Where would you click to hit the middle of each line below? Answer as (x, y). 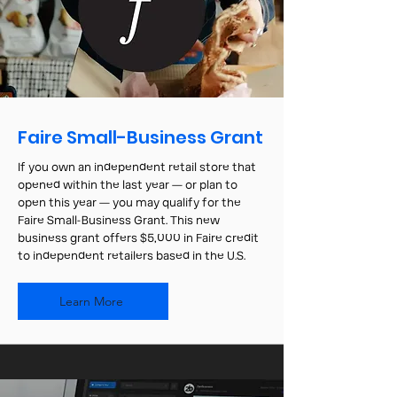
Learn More (91, 301)
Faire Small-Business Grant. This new (119, 221)
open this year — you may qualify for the (129, 203)
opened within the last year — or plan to (128, 185)
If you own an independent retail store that (137, 167)
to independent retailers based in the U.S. (132, 256)
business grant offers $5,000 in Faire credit (138, 238)
